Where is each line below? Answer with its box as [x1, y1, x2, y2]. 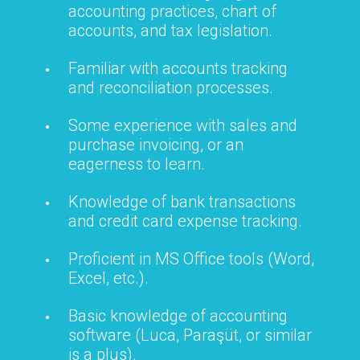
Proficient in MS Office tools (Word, [68, 248, 314, 268]
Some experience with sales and [68, 115, 297, 135]
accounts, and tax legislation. [68, 20, 272, 40]
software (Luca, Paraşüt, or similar [68, 325, 312, 345]
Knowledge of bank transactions [68, 191, 296, 211]
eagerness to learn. [68, 153, 205, 174]
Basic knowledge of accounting [68, 305, 288, 325]
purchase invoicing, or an [68, 134, 243, 154]
